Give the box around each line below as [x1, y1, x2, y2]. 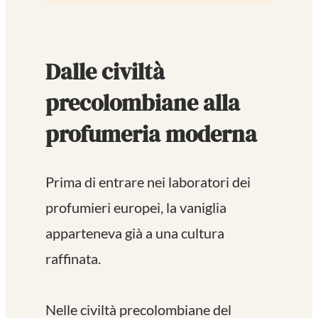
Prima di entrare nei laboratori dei [45, 172, 251, 190]
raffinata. [45, 249, 101, 267]
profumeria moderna [45, 119, 257, 150]
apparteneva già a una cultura [45, 224, 224, 241]
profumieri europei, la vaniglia [45, 198, 226, 216]
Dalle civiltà [45, 56, 165, 88]
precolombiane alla [45, 87, 240, 119]
